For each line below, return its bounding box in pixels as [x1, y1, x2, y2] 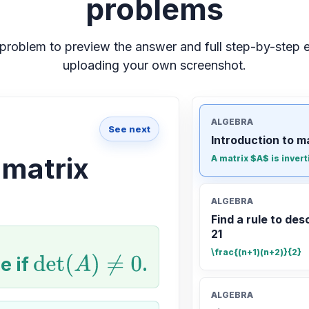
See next [108, 123, 150, 134]
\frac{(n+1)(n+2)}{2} [210, 247, 301, 257]
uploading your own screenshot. [63, 58, 246, 72]
